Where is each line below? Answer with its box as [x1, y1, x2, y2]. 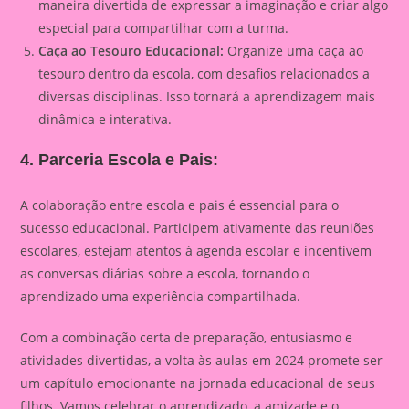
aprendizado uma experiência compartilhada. [20, 287, 301, 305]
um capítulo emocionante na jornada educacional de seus [20, 373, 376, 392]
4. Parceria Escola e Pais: [20, 150, 219, 169]
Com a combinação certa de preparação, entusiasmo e [20, 328, 353, 346]
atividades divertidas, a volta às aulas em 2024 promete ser [20, 351, 383, 369]
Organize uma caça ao [224, 41, 364, 59]
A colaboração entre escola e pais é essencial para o [20, 195, 340, 214]
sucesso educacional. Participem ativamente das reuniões [20, 218, 375, 236]
